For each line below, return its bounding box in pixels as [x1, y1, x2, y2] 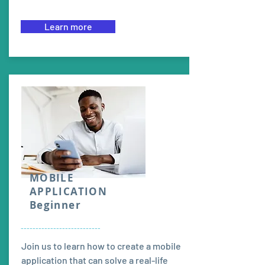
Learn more [44, 21, 92, 32]
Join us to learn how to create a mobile [21, 240, 181, 251]
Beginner [30, 198, 81, 212]
